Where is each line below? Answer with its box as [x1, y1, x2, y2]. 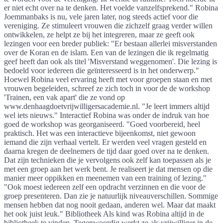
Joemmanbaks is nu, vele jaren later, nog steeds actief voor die [4, 12, 198, 21]
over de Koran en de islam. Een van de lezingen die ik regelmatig [4, 48, 209, 57]
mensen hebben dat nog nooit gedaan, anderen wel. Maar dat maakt [4, 200, 216, 209]
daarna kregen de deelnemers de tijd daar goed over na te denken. [4, 146, 209, 155]
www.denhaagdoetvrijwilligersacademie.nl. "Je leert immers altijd [4, 102, 210, 111]
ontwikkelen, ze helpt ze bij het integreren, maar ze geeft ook [4, 30, 195, 39]
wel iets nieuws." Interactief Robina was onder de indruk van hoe [4, 111, 209, 119]
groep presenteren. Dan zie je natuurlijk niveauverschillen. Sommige [4, 191, 218, 200]
